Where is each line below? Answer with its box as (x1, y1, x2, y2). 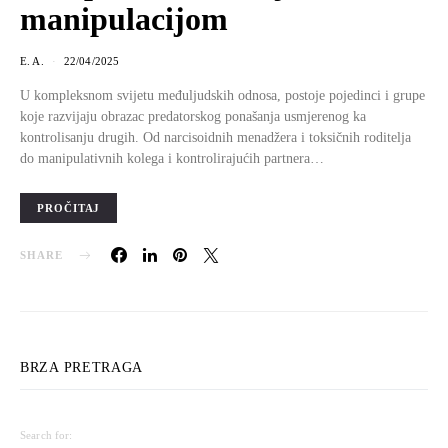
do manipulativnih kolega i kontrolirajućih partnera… (20, 150, 324, 166)
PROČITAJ (37, 202, 101, 214)
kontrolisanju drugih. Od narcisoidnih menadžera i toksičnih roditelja (20, 129, 411, 145)
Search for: (20, 429, 73, 441)
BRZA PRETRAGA (20, 360, 144, 375)
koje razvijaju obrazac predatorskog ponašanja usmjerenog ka (20, 108, 366, 124)
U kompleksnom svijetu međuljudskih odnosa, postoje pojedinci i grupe (20, 87, 425, 103)
